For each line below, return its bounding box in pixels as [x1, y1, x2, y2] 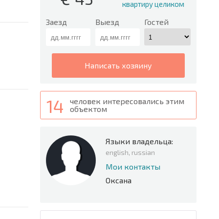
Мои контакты [106, 162, 160, 171]
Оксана [106, 175, 131, 185]
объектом [70, 104, 107, 113]
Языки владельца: [106, 136, 173, 146]
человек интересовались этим [70, 96, 184, 106]
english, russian [106, 148, 155, 156]
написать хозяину [90, 61, 152, 70]
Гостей [144, 17, 169, 26]
